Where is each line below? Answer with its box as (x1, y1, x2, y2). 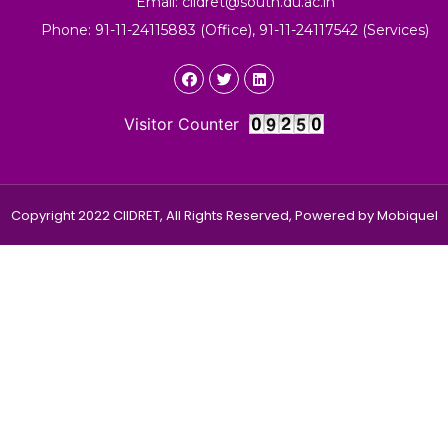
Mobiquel (376, 205, 438, 225)
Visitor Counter (124, 114, 239, 134)
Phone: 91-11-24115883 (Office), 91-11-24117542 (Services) (41, 21, 430, 39)
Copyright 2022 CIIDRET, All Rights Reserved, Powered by (10, 205, 377, 225)
